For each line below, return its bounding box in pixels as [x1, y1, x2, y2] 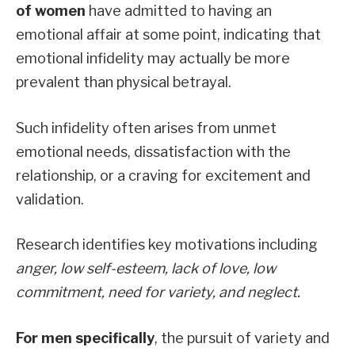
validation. [16, 190, 84, 208]
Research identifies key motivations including [16, 236, 318, 254]
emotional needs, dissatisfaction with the [16, 143, 291, 160]
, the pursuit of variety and [155, 329, 330, 346]
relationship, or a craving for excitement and [16, 166, 311, 184]
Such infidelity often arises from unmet [16, 119, 277, 136]
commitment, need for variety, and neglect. [16, 284, 300, 301]
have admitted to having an [86, 2, 272, 19]
